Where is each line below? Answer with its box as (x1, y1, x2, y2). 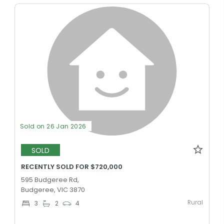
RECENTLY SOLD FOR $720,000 (21, 162, 122, 172)
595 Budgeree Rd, (21, 175, 79, 185)
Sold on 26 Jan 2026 (20, 122, 86, 131)
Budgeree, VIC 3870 (21, 185, 85, 195)
